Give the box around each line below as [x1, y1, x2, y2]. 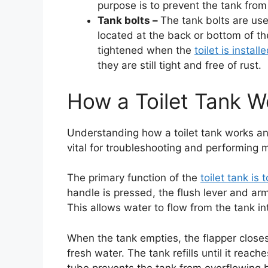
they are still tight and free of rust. [98, 59, 261, 72]
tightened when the [98, 44, 194, 57]
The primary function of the [67, 172, 200, 184]
